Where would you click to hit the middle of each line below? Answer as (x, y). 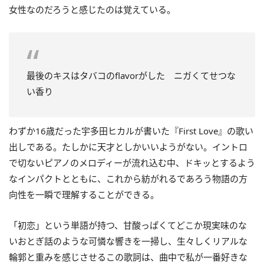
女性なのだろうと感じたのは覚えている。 (92, 9)
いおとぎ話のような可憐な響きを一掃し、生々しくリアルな (128, 241)
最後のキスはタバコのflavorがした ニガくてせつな (131, 75)
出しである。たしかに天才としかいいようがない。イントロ (128, 146)
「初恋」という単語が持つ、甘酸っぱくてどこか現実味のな (128, 225)
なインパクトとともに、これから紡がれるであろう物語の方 (128, 178)
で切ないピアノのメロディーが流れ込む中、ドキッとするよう (132, 162)
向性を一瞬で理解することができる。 (84, 194)
